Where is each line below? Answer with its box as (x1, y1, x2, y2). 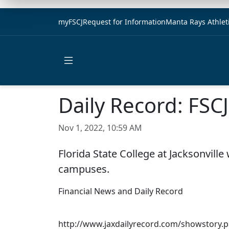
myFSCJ (58, 17, 83, 27)
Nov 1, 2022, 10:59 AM (58, 122, 142, 133)
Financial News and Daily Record (58, 185, 183, 197)
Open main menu (68, 70, 135, 81)
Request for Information (83, 17, 166, 27)
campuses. (58, 162, 109, 176)
